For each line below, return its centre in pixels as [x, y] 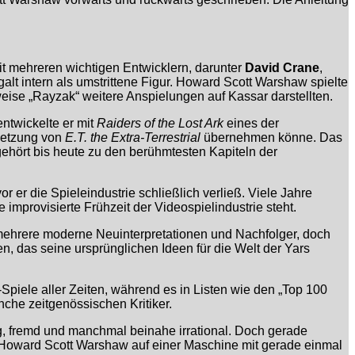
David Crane [282, 68]
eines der [251, 124]
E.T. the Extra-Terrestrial [133, 138]
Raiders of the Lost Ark [160, 124]
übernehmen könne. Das [271, 138]
